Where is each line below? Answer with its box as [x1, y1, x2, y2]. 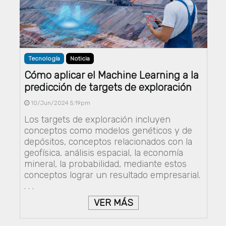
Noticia [70, 55, 90, 63]
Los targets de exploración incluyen [24, 114, 171, 126]
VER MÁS [93, 197, 133, 209]
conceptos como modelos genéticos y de [24, 125, 192, 137]
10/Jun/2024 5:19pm [29, 99, 90, 107]
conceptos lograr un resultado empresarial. [24, 169, 200, 181]
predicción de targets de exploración [24, 81, 192, 94]
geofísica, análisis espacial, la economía [24, 147, 183, 159]
